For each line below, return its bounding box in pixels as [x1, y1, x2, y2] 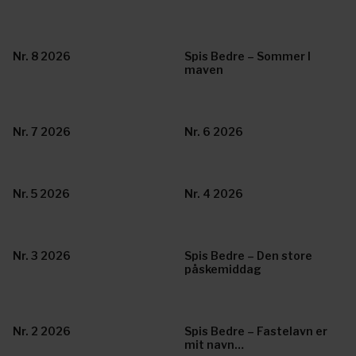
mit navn [184, 338, 244, 351]
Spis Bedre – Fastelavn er [184, 324, 327, 338]
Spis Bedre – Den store [184, 249, 312, 262]
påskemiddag [184, 262, 261, 276]
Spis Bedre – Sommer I [184, 49, 311, 63]
